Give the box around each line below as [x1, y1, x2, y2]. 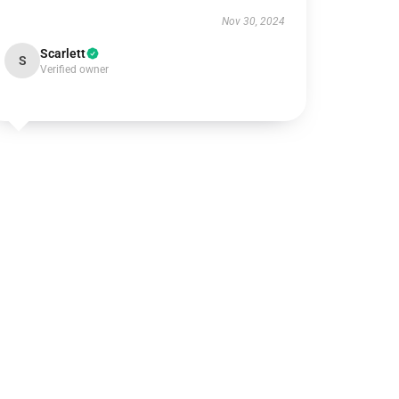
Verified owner [40, 63, 110, 76]
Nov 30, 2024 [221, 15, 285, 28]
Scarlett [40, 46, 86, 61]
